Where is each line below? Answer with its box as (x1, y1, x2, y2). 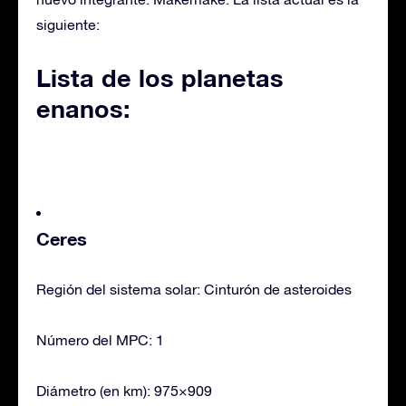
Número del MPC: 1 (36, 331, 164, 348)
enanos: (36, 93, 130, 123)
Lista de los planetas (36, 63, 284, 92)
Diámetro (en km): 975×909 (36, 382, 212, 399)
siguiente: (36, 15, 100, 33)
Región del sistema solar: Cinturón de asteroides (36, 280, 352, 297)
